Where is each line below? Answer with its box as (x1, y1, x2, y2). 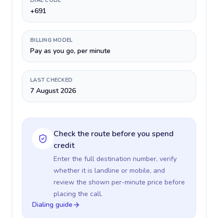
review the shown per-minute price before (54, 178, 185, 187)
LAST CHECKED (30, 76, 73, 84)
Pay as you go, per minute (30, 46, 110, 55)
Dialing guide (32, 200, 73, 209)
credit (54, 140, 74, 151)
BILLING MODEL (30, 36, 73, 44)
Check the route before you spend (54, 128, 174, 139)
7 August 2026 (30, 86, 76, 95)
